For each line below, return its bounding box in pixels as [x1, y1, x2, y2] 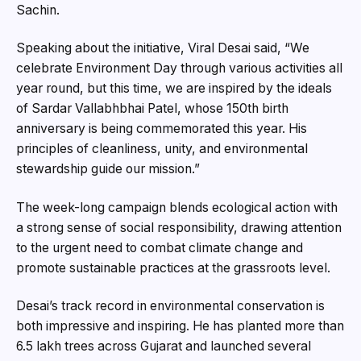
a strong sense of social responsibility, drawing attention [16, 219, 342, 235]
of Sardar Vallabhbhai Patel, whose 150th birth [16, 101, 288, 117]
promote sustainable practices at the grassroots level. [16, 259, 330, 276]
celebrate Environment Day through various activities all [16, 60, 342, 77]
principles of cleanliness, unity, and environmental [16, 141, 308, 157]
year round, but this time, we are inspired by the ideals [16, 81, 332, 97]
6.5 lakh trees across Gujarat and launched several [16, 338, 311, 355]
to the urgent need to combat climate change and [16, 239, 303, 255]
